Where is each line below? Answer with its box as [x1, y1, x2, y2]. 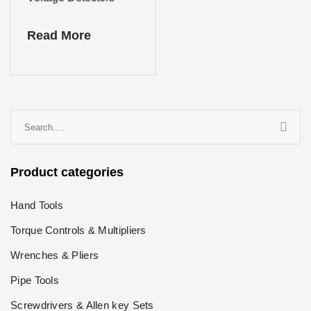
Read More [27, 28, 91, 42]
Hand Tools [10, 199, 63, 211]
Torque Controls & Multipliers [10, 224, 146, 236]
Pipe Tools [10, 274, 59, 286]
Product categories [10, 165, 124, 179]
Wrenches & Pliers [10, 249, 99, 261]
